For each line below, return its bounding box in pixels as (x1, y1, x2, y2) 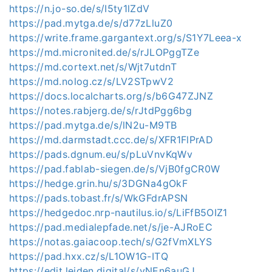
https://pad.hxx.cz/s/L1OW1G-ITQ (9, 250, 168, 262)
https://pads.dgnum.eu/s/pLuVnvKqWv (9, 148, 192, 160)
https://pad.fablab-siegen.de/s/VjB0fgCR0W (9, 162, 220, 175)
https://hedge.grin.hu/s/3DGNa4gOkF (9, 177, 188, 189)
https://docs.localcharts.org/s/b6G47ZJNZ (9, 89, 213, 102)
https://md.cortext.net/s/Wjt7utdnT (9, 60, 177, 73)
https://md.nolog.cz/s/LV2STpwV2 (9, 75, 174, 87)
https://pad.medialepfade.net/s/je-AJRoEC (9, 220, 212, 233)
